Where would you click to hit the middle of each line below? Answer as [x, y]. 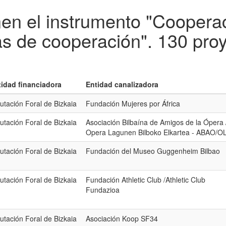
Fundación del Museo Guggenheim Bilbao [153, 151]
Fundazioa [103, 190]
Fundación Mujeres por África [133, 103]
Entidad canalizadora [122, 84]
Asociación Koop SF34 [122, 218]
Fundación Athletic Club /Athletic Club [146, 180]
